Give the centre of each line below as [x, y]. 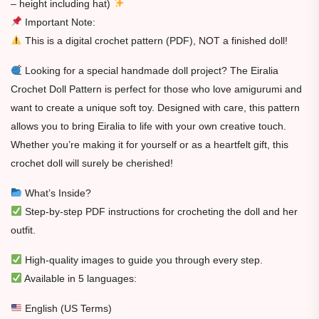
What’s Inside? [56, 193]
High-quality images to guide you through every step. [142, 260]
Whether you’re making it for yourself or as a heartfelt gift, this [150, 144]
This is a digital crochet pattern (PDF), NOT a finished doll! [155, 40]
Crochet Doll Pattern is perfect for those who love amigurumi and [156, 89]
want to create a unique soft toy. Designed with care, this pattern [155, 107]
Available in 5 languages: [79, 278]
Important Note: [58, 22]
